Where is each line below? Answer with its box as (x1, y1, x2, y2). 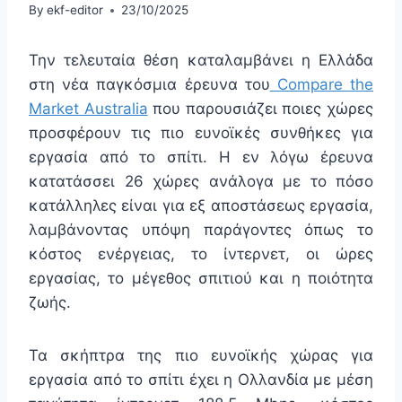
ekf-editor (47, 3, 104, 18)
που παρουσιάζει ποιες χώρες (147, 100, 374, 118)
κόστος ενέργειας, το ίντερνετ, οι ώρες (29, 245, 373, 264)
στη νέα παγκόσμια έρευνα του (29, 75, 270, 94)
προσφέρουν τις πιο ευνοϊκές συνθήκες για (29, 124, 373, 143)
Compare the (269, 75, 374, 94)
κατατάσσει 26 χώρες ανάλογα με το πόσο (29, 172, 373, 191)
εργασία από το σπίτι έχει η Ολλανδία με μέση (29, 371, 373, 389)
